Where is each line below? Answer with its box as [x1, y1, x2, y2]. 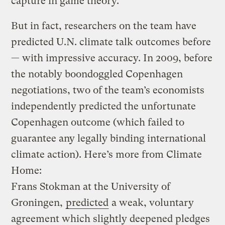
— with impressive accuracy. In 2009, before [11, 52, 213, 64]
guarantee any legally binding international [11, 133, 206, 145]
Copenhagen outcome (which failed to [11, 117, 185, 129]
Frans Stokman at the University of [11, 181, 171, 193]
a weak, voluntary [109, 197, 194, 209]
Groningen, [11, 197, 66, 209]
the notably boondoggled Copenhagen [11, 68, 183, 80]
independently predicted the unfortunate [11, 100, 196, 113]
